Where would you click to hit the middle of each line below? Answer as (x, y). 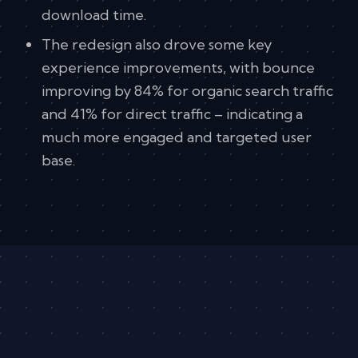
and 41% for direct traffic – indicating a (172, 114)
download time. (95, 15)
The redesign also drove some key (157, 45)
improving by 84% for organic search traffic (187, 91)
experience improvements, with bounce (178, 68)
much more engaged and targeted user (177, 137)
